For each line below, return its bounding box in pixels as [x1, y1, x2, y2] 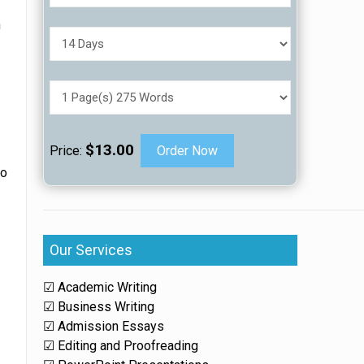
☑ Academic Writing [43, 279, 158, 295]
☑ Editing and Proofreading [43, 338, 199, 353]
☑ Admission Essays [43, 318, 165, 334]
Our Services [50, 241, 133, 258]
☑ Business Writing [43, 299, 155, 314]
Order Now [157, 143, 219, 158]
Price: [50, 143, 86, 158]
